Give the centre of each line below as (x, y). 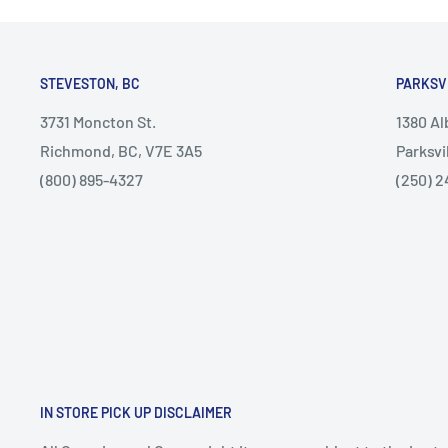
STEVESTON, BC (91, 84)
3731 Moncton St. (98, 122)
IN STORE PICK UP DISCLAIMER (136, 413)
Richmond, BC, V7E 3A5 (121, 151)
